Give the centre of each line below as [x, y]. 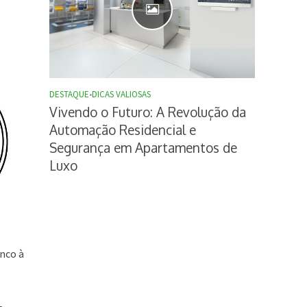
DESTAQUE [70, 95]
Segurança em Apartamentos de [144, 148]
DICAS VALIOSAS [122, 95]
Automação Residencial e [123, 130]
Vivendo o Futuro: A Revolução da [148, 112]
